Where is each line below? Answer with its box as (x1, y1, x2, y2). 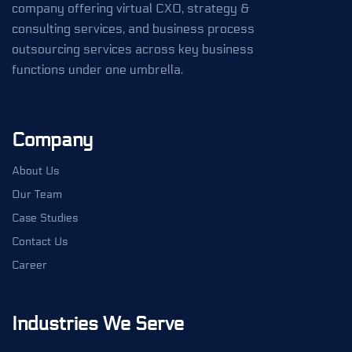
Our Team (12, 187, 62, 201)
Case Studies (12, 211, 78, 225)
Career (12, 258, 47, 272)
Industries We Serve (12, 312, 184, 335)
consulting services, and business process (12, 20, 255, 36)
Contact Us (12, 234, 68, 248)
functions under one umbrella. (12, 61, 183, 77)
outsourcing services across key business (12, 41, 254, 57)
